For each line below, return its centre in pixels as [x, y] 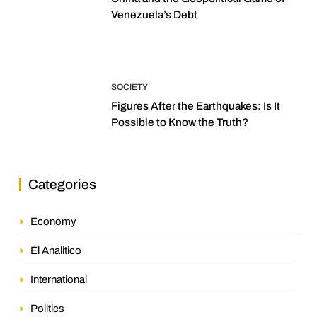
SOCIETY [129, 87]
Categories [62, 184]
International [59, 279]
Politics [47, 308]
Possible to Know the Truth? [180, 122]
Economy [53, 221]
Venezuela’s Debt [154, 15]
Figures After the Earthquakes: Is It [196, 106]
